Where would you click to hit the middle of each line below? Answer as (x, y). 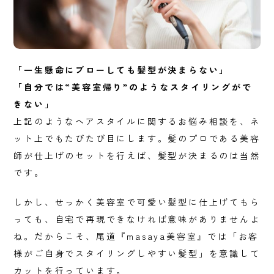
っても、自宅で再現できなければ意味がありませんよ (137, 219)
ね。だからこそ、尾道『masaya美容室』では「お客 (136, 236)
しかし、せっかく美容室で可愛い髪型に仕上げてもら (137, 202)
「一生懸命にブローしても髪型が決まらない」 (122, 70)
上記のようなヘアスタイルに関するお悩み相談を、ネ (137, 121)
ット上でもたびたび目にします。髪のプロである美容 (137, 139)
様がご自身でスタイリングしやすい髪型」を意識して (137, 254)
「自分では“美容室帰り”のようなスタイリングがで (133, 87)
